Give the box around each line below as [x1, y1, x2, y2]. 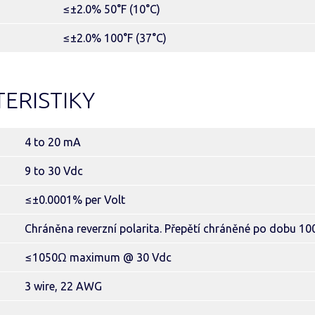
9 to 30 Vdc [25, 165, 83, 177]
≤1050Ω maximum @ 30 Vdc [25, 251, 172, 264]
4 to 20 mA [25, 136, 81, 148]
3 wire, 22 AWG [25, 280, 102, 292]
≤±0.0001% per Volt [25, 193, 125, 206]
